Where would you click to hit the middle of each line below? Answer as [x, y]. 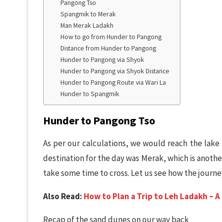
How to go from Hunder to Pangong [111, 37]
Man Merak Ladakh [87, 26]
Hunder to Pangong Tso [99, 120]
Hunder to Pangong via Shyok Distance [115, 71]
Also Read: [63, 196]
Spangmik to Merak [88, 14]
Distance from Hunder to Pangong [109, 48]
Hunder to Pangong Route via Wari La [113, 83]
